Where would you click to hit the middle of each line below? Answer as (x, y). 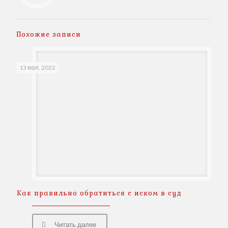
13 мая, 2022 (37, 67)
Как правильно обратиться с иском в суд (99, 193)
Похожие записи (49, 34)
